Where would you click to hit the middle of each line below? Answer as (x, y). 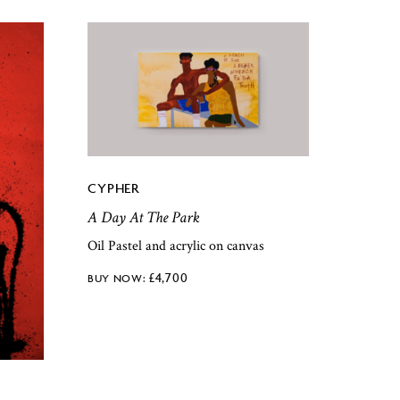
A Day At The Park (144, 217)
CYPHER (113, 187)
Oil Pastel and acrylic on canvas (176, 246)
